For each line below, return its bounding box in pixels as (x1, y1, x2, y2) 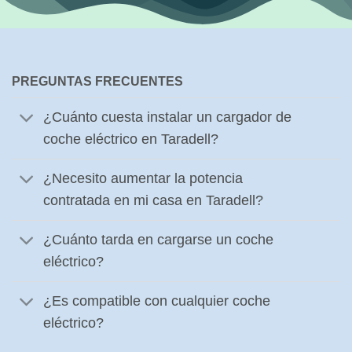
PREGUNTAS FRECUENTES (12, 74, 183, 88)
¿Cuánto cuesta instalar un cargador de (43, 109, 292, 126)
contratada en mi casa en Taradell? (43, 192, 264, 209)
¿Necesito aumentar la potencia (43, 170, 244, 187)
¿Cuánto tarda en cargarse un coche (43, 232, 274, 248)
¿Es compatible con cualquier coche (43, 293, 271, 310)
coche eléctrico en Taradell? (43, 131, 219, 148)
